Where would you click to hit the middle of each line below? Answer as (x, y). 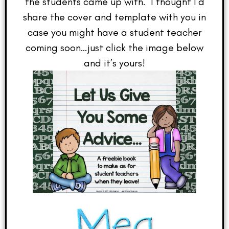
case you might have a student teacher (114, 32)
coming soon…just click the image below (114, 47)
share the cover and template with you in (114, 17)
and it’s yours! (114, 63)
